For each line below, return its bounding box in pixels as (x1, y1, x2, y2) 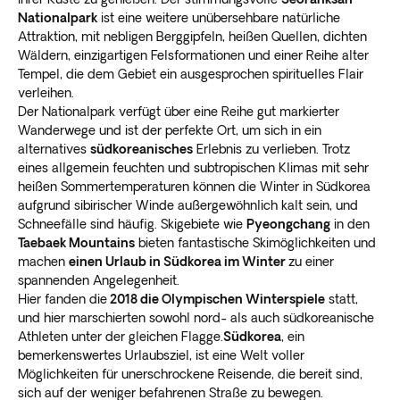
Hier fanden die (18, 291, 107, 306)
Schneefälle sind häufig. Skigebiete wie (18, 216, 246, 231)
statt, (325, 291, 358, 306)
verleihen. (18, 85, 74, 100)
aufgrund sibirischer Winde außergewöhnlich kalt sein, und (18, 197, 358, 212)
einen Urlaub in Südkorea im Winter (69, 254, 288, 269)
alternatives (18, 141, 90, 156)
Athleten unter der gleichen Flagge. (18, 329, 223, 344)
